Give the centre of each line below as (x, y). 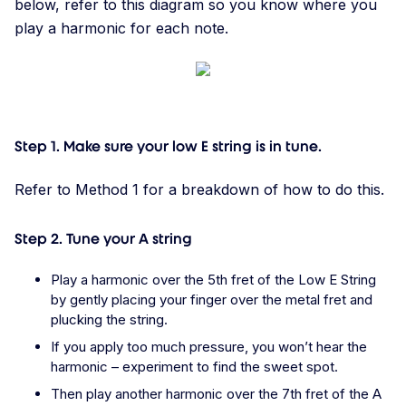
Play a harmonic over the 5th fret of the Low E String (213, 280)
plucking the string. (109, 320)
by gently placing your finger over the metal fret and (212, 300)
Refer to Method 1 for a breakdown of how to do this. (199, 190)
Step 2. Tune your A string (103, 239)
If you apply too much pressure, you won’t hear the (209, 347)
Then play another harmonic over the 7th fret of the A (216, 394)
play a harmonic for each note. (121, 29)
